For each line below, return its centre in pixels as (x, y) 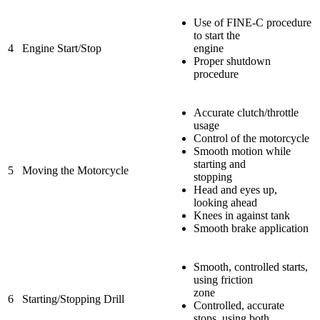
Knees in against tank (242, 215)
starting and (220, 164)
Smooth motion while (242, 151)
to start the (217, 35)
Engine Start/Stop (62, 48)
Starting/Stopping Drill (73, 299)
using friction (223, 279)
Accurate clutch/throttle (246, 112)
